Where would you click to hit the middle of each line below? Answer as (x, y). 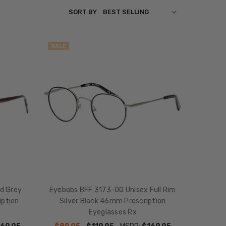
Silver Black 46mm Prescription (112, 201)
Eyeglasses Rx (112, 212)
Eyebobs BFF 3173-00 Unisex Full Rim (112, 190)
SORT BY (83, 12)
